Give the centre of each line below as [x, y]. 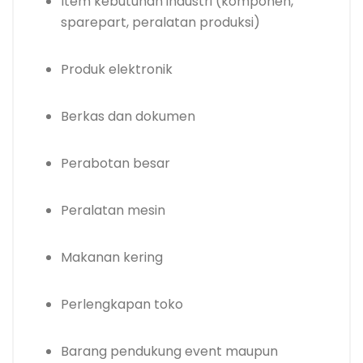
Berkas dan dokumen [128, 116]
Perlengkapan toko [122, 304]
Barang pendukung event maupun [169, 351]
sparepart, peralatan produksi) [160, 22]
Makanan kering [112, 257]
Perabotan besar [115, 163]
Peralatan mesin [113, 210]
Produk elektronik [117, 69]
